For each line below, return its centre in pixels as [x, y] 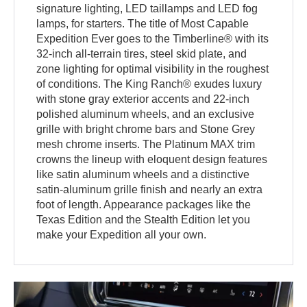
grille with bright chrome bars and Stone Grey [146, 130]
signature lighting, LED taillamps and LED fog [147, 9]
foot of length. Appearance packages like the [144, 205]
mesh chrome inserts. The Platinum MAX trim [146, 145]
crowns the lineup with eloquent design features [152, 160]
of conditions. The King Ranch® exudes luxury [149, 84]
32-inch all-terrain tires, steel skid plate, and [142, 54]
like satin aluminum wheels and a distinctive [143, 175]
